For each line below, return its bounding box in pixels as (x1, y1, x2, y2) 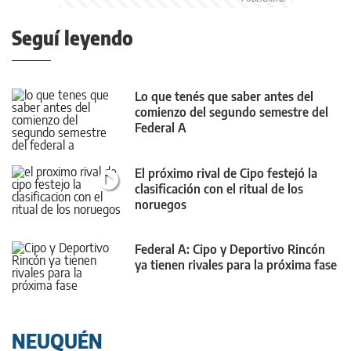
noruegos (135, 196, 186, 212)
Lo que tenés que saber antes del (135, 89, 313, 105)
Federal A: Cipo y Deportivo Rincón (135, 241, 325, 257)
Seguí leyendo (12, 26, 133, 50)
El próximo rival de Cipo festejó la (135, 165, 317, 181)
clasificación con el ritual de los (135, 180, 303, 197)
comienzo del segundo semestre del (135, 104, 328, 121)
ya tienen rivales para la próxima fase (135, 256, 337, 273)
